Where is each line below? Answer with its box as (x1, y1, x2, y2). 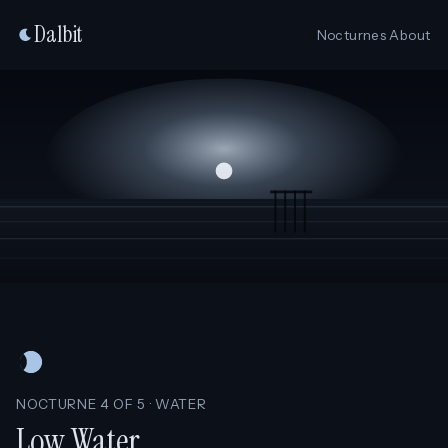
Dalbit (34, 20, 84, 49)
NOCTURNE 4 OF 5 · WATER (16, 395, 207, 412)
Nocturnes (316, 27, 387, 43)
